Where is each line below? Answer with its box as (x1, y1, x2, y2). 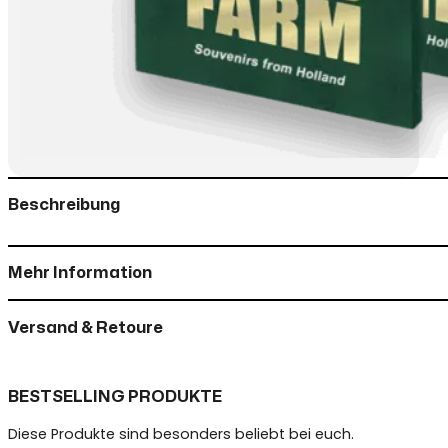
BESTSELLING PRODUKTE (8, 389, 222, 406)
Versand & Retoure (8, 319, 163, 336)
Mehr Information (8, 265, 152, 282)
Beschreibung (8, 197, 120, 214)
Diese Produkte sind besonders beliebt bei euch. (8, 424, 354, 445)
